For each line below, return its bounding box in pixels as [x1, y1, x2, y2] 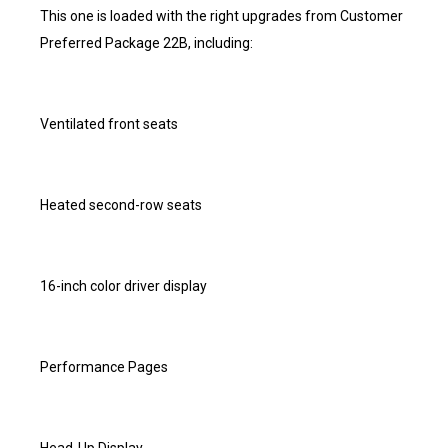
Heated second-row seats [40, 197, 202, 213]
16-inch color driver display [40, 278, 207, 294]
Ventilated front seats [40, 116, 178, 132]
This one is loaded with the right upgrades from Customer [40, 8, 403, 24]
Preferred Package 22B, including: [40, 35, 253, 51]
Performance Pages [40, 359, 168, 375]
